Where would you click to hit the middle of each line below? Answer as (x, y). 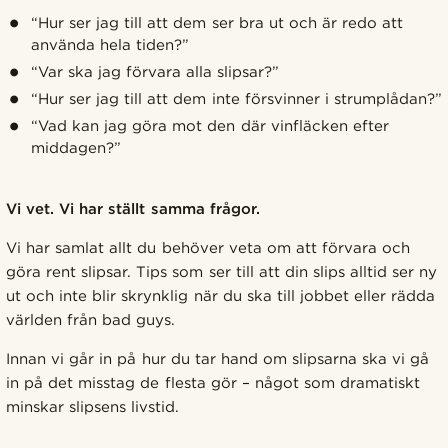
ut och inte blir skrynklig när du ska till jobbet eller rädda (221, 295)
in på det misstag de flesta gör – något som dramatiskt (213, 382)
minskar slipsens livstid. (93, 406)
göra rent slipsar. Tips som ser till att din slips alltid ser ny (222, 271)
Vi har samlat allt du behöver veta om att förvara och (208, 247)
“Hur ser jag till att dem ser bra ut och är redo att (217, 22)
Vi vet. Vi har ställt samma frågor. (133, 208)
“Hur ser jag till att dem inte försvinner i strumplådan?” (236, 98)
